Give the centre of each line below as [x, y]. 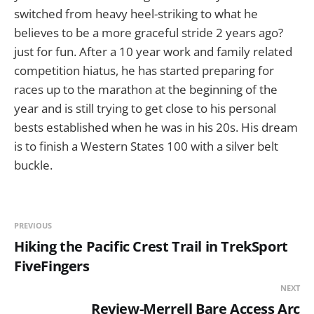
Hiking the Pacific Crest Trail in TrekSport [151, 247]
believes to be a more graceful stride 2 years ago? [149, 33]
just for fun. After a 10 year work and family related [153, 52]
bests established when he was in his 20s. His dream [156, 128]
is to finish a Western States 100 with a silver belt [146, 146]
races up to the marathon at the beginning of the [146, 90]
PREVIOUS [33, 226]
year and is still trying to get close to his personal [145, 109]
